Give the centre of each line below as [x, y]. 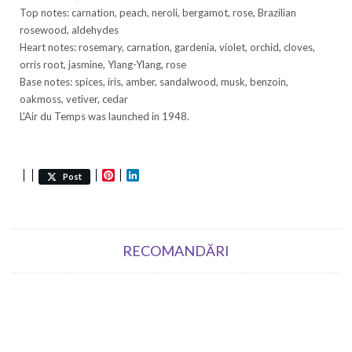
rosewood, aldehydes [69, 30]
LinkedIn [166, 176]
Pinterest [144, 176]
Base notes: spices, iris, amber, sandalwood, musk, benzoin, [154, 82]
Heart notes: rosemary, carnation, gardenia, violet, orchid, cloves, [167, 48]
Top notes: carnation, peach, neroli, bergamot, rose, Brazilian [158, 13]
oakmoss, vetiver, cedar [74, 99]
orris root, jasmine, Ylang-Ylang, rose [103, 65]
